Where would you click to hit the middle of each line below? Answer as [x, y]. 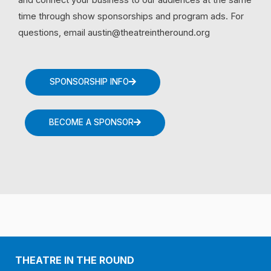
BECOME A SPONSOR [91, 122]
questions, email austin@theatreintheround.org [114, 32]
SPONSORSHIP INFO [89, 82]
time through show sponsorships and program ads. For [131, 16]
